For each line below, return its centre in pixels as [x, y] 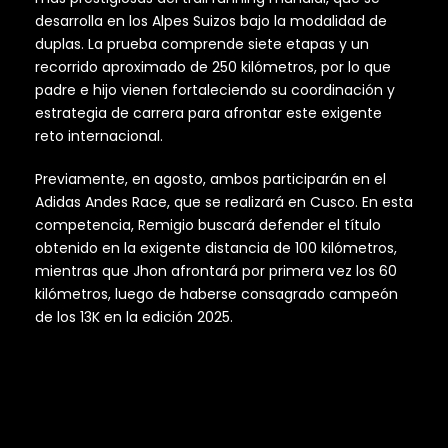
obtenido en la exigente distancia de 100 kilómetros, [216, 248]
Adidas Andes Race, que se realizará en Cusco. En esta [224, 202]
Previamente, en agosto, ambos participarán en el [210, 179]
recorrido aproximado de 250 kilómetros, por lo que [213, 67]
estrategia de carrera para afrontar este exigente [208, 113]
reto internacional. [101, 136]
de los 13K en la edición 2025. [134, 317]
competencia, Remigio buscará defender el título [208, 225]
